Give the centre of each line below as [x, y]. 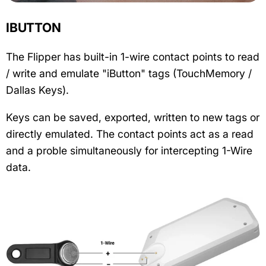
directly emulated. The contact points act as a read [130, 134]
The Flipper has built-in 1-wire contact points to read [133, 56]
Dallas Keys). [37, 90]
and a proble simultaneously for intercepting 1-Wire [129, 150]
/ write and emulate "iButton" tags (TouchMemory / [129, 73]
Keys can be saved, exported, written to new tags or [133, 117]
